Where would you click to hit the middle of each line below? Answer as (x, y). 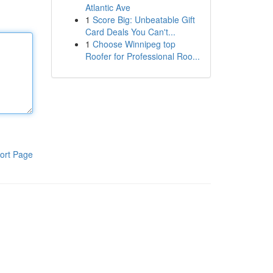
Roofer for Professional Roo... (142, 56)
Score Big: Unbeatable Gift (144, 19)
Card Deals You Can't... (130, 32)
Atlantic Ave (108, 7)
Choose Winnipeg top (134, 44)
